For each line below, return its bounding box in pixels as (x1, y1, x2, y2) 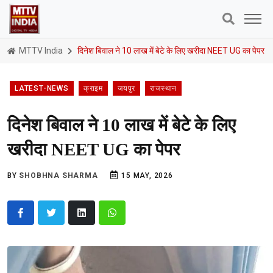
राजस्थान (150, 84, 177, 93)
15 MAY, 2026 (119, 171, 173, 180)
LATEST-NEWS (15, 84, 69, 93)
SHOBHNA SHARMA (19, 171, 98, 180)
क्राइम (83, 84, 104, 93)
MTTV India (17, 46, 63, 55)
